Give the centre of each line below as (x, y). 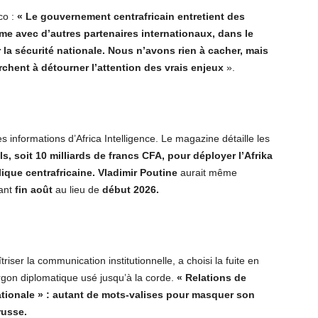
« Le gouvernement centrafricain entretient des (131, 16)
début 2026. (131, 190)
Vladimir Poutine (138, 172)
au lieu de (77, 190)
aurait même (207, 172)
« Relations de (212, 278)
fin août (34, 190)
